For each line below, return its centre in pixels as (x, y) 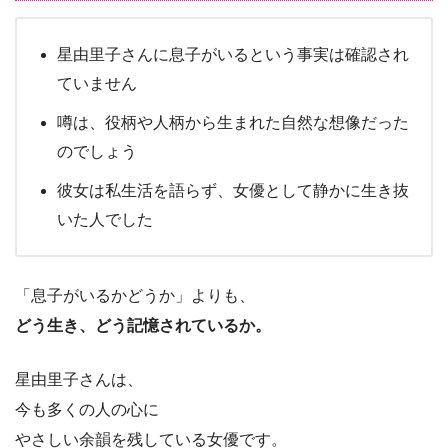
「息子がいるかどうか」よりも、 (135, 295)
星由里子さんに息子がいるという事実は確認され (233, 54)
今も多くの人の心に (87, 409)
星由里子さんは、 (79, 379)
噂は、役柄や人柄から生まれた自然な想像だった (233, 122)
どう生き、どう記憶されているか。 (143, 325)
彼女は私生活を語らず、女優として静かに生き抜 (233, 190)
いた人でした (105, 219)
